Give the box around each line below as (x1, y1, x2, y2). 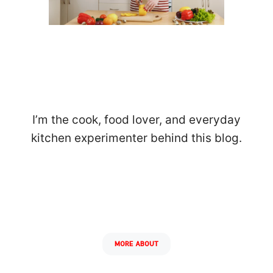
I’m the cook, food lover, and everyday (32, 112, 241, 127)
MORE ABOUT (115, 239, 158, 248)
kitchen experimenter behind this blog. (31, 130, 242, 145)
